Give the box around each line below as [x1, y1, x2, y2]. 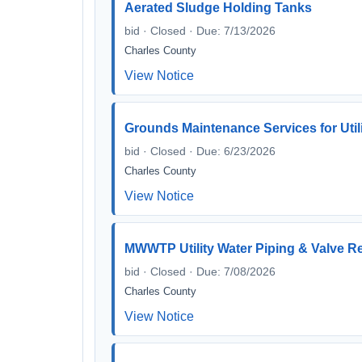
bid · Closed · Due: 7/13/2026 [124, 24, 276, 37]
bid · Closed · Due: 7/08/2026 [124, 265, 276, 278]
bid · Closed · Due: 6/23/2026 [124, 145, 276, 158]
